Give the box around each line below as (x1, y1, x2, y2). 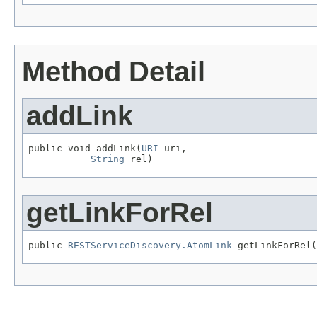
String (91, 154, 125, 165)
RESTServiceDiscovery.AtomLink (68, 239, 232, 250)
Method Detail (22, 56, 205, 88)
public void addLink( (28, 143, 142, 154)
